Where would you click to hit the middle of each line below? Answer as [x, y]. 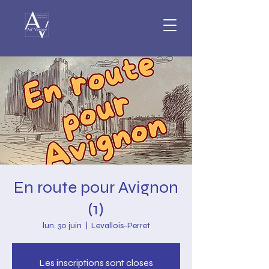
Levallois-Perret [120, 225]
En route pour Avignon [96, 187]
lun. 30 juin [62, 225]
